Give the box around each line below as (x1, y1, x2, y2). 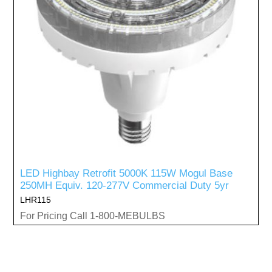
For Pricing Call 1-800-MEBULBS (20, 210, 166, 221)
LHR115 (20, 194, 52, 205)
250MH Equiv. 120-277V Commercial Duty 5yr (20, 179, 229, 191)
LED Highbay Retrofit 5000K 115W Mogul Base (20, 167, 233, 179)
